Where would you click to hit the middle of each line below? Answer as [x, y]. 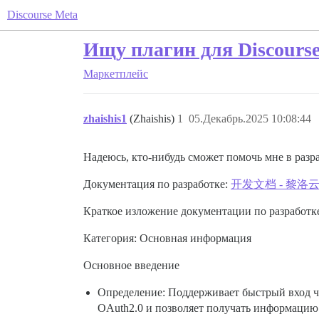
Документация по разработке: [157, 184]
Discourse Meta [42, 15]
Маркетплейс [116, 74]
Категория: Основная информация [167, 238]
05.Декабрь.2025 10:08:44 [250, 119]
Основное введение [131, 265]
